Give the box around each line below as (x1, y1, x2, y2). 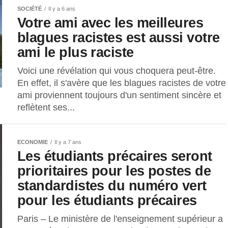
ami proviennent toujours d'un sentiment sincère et (17, 90, 221, 101)
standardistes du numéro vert (17, 178, 207, 194)
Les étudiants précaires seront (17, 148, 212, 164)
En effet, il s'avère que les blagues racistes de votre (17, 78, 226, 89)
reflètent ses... (17, 102, 75, 113)
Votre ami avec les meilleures (17, 15, 204, 31)
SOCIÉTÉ (17, 6, 42, 12)
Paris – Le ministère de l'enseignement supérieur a (17, 214, 223, 224)
